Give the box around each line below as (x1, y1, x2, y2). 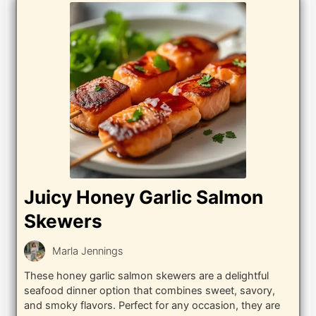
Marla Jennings (52, 244, 123, 257)
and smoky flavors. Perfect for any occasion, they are (24, 299, 281, 312)
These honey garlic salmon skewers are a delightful (24, 269, 269, 283)
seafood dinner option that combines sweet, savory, (24, 284, 276, 298)
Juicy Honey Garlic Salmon (24, 186, 264, 209)
